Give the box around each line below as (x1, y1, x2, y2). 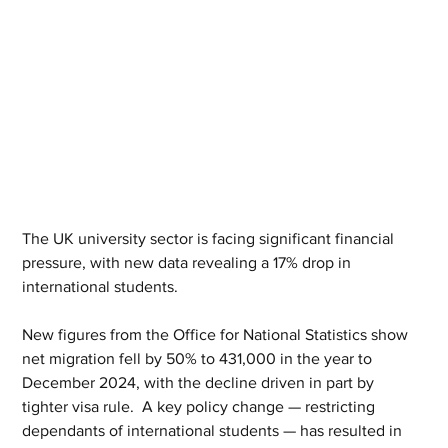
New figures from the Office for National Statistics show (22, 326, 413, 343)
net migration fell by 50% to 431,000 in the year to (22, 350, 377, 367)
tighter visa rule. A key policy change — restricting (22, 398, 380, 415)
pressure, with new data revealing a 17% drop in (22, 254, 356, 271)
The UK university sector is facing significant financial (22, 230, 399, 247)
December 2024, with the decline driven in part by (22, 374, 379, 391)
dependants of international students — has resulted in (22, 422, 407, 439)
